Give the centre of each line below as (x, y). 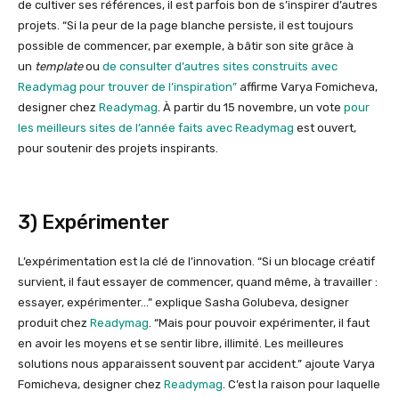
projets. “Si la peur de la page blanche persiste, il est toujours (186, 26)
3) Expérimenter (94, 223)
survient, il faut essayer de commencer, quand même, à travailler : (198, 282)
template (59, 67)
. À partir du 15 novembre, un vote (249, 108)
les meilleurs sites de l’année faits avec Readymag (156, 128)
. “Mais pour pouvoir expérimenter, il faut (259, 323)
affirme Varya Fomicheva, (307, 87)
